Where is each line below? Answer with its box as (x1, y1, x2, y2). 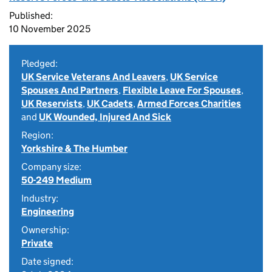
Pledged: (21, 58, 58, 69)
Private (21, 237, 53, 249)
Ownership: (21, 224, 69, 236)
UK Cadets (87, 98, 133, 109)
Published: (9, 10, 53, 21)
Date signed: (21, 256, 73, 267)
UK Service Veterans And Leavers (21, 71, 166, 83)
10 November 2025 (9, 23, 90, 35)
